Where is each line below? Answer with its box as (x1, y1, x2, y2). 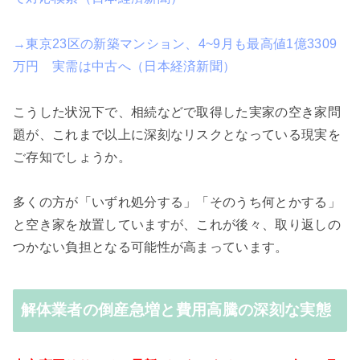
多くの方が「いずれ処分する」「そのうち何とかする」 (13, 195, 342, 210)
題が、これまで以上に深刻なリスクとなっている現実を (13, 127, 341, 141)
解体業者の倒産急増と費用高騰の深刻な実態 (20, 301, 331, 319)
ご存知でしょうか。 (13, 149, 131, 164)
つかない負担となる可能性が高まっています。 (13, 240, 288, 255)
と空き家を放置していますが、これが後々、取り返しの (13, 218, 341, 232)
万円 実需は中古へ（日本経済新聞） (13, 59, 236, 73)
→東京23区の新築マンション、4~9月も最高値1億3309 (13, 36, 337, 51)
